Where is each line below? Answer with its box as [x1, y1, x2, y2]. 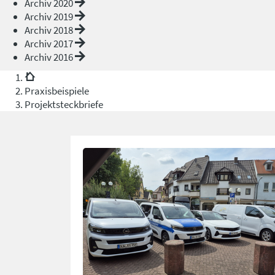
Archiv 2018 [25, 23, 75, 37]
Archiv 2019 [25, 9, 75, 23]
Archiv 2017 [25, 36, 75, 50]
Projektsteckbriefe [25, 97, 103, 111]
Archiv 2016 [25, 50, 75, 64]
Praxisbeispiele [25, 83, 89, 98]
